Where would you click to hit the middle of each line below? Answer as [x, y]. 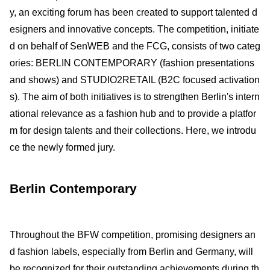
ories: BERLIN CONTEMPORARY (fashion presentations [132, 63]
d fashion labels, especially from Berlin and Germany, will [131, 251]
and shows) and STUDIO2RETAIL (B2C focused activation [135, 80]
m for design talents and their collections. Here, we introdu [133, 130]
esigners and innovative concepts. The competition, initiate [134, 29]
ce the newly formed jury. [62, 147]
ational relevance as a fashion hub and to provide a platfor [133, 113]
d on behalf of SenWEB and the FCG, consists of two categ [135, 46]
